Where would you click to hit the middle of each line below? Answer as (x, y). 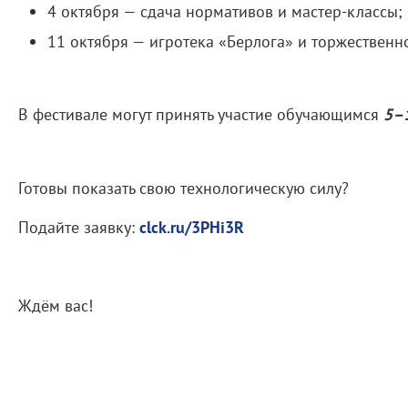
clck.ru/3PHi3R (192, 227)
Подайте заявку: (79, 227)
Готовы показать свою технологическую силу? (184, 188)
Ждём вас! (58, 305)
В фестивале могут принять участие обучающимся (201, 114)
